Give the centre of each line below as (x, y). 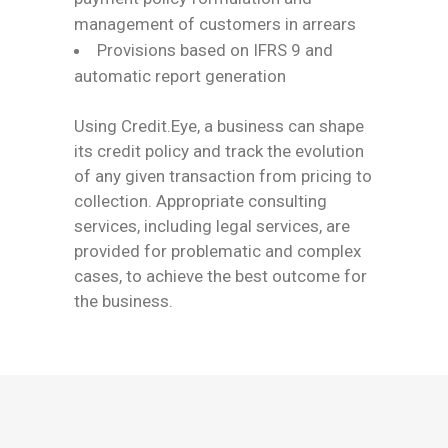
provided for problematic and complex (217, 250)
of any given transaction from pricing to (223, 175)
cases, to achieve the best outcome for (220, 275)
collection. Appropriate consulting (200, 200)
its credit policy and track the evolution (219, 150)
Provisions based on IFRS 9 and (215, 49)
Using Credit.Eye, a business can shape (219, 125)
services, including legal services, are (212, 225)
